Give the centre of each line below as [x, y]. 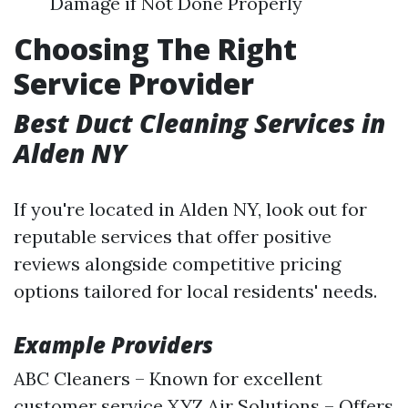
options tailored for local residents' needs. [195, 291]
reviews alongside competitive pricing [177, 264]
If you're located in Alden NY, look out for [190, 209]
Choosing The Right [155, 49]
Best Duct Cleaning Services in [199, 123]
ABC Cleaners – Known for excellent [168, 379]
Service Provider [134, 84]
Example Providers [113, 345]
